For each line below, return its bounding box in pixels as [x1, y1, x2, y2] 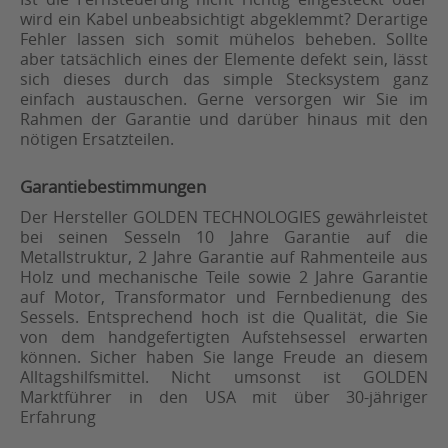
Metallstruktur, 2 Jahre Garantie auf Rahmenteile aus [20, 246, 428, 269]
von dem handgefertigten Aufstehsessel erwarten [20, 326, 428, 349]
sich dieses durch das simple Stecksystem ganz [20, 68, 428, 91]
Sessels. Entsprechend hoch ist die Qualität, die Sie [20, 306, 428, 329]
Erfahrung [20, 406, 96, 429]
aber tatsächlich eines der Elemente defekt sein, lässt [20, 48, 428, 71]
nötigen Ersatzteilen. [20, 128, 174, 151]
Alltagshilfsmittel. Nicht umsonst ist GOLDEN [20, 366, 428, 389]
